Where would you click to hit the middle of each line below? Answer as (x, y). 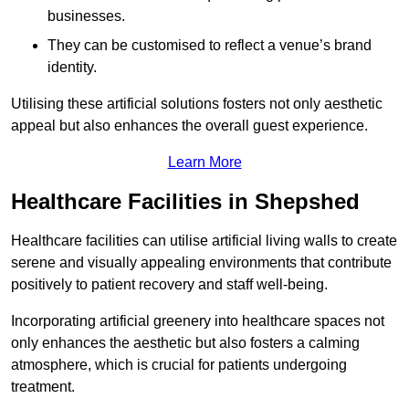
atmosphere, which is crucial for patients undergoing (179, 364)
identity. (72, 67)
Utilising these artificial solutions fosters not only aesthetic (197, 103)
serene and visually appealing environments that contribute (201, 262)
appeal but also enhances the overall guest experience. (189, 125)
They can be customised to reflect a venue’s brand (210, 45)
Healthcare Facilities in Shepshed (185, 201)
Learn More (204, 162)
